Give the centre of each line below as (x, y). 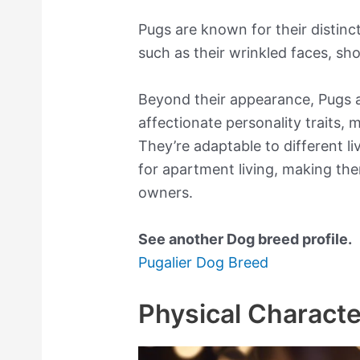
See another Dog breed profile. (245, 239)
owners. (166, 193)
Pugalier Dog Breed (204, 262)
